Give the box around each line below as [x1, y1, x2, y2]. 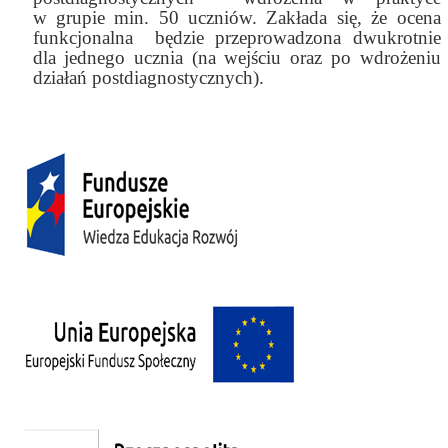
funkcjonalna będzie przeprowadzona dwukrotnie [32, 27, 441, 49]
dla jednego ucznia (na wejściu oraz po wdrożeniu [32, 47, 441, 69]
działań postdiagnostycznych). [32, 67, 264, 89]
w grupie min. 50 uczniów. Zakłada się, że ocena [32, 7, 441, 29]
